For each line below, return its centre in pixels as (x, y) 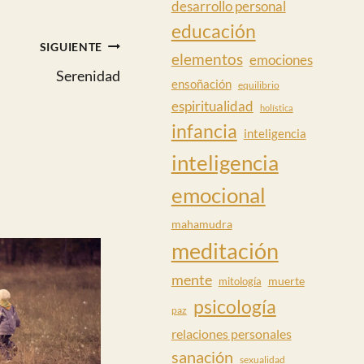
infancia (204, 131)
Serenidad (88, 75)
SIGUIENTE (71, 46)
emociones (281, 59)
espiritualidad (212, 106)
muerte (286, 280)
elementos (207, 58)
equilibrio (258, 84)
